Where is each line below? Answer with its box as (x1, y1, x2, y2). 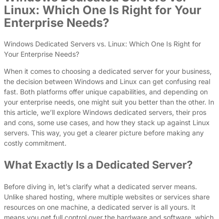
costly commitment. (4, 139, 66, 148)
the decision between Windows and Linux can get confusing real (4, 77, 210, 86)
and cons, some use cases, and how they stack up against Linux (4, 118, 210, 127)
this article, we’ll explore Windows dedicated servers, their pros (4, 108, 206, 117)
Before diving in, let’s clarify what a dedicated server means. (4, 182, 197, 191)
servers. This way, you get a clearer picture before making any (4, 129, 204, 137)
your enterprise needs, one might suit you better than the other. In (4, 98, 214, 107)
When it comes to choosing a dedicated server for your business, (4, 67, 212, 76)
